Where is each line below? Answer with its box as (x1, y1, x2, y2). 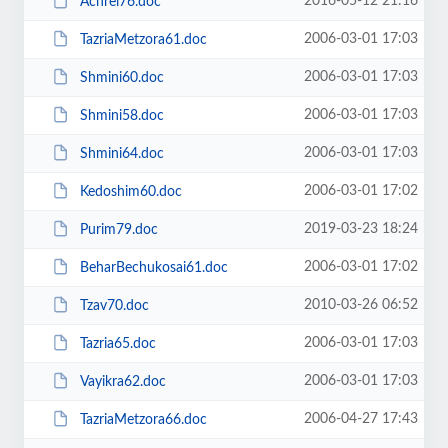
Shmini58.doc (79, 108, 164, 123)
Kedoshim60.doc (79, 184, 182, 199)
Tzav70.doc (79, 298, 149, 313)
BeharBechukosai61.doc (79, 260, 228, 275)
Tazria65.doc (79, 336, 156, 351)
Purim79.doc (79, 222, 158, 237)
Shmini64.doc (79, 146, 164, 161)
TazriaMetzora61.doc (79, 32, 207, 47)
